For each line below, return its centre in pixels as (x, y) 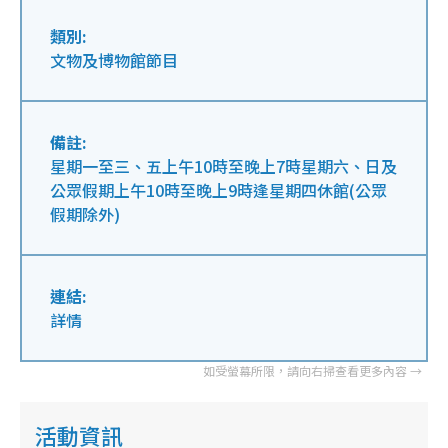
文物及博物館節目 (114, 60)
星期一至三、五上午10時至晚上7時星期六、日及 (223, 166)
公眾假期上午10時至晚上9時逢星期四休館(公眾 (218, 190)
